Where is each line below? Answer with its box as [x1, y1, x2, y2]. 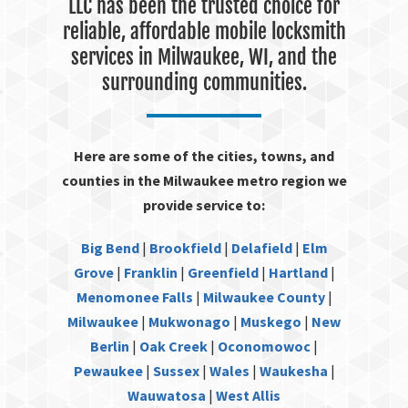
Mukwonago [148, 311, 230, 331]
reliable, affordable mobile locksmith [62, 18, 346, 44]
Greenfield [187, 262, 259, 281]
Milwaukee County [202, 287, 325, 306]
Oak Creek [139, 336, 208, 355]
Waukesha [259, 361, 328, 380]
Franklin [123, 262, 178, 281]
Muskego [240, 311, 301, 331]
